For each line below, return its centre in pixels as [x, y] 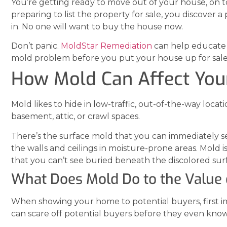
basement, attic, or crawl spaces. [75, 117]
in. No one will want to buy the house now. [97, 27]
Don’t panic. [36, 46]
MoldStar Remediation [106, 46]
